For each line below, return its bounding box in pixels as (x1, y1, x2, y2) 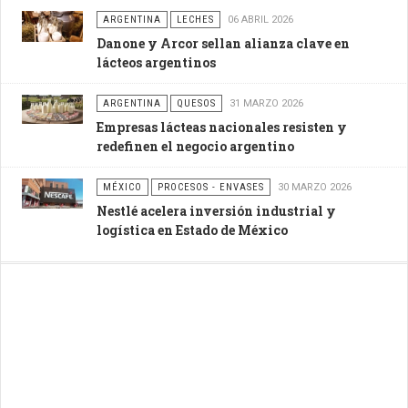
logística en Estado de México (96, 220, 288, 239)
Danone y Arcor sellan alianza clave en (96, 34, 350, 52)
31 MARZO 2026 (229, 97, 303, 109)
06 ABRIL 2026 (227, 13, 293, 25)
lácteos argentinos (96, 53, 216, 71)
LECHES (176, 13, 214, 25)
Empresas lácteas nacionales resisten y (96, 117, 347, 136)
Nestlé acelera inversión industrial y (96, 201, 336, 219)
